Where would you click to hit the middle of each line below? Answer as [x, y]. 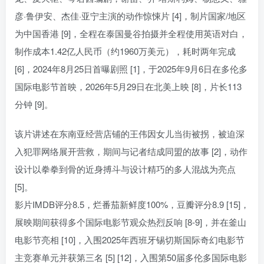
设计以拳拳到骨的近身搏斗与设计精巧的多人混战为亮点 [125, 169]
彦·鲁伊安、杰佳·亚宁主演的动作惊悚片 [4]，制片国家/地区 [130, 16]
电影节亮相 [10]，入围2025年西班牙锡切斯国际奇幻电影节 [130, 240]
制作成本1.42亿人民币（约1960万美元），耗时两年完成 [125, 51]
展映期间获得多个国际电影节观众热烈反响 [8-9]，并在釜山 [131, 222]
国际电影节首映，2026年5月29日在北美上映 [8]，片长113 [128, 87]
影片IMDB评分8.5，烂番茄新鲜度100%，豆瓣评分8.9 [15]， [132, 204]
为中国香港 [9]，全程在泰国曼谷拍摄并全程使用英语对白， [131, 34]
